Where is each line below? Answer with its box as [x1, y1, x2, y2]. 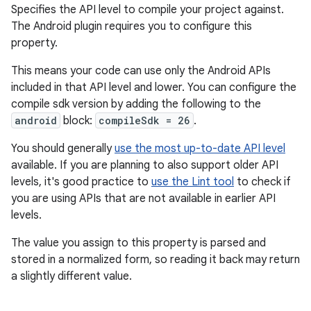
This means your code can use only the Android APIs [11, 64, 271, 78]
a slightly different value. [11, 269, 132, 283]
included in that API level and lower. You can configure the [11, 81, 296, 94]
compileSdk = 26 [99, 114, 190, 127]
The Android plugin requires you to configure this [11, 19, 252, 33]
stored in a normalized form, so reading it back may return [11, 253, 300, 267]
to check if [234, 175, 291, 189]
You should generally [11, 142, 115, 155]
